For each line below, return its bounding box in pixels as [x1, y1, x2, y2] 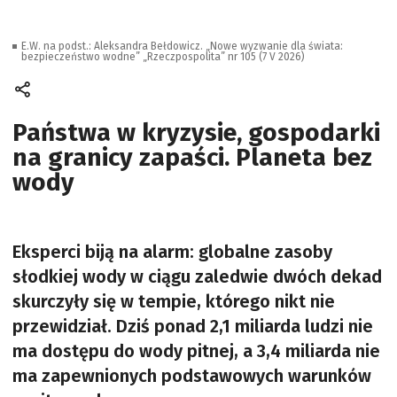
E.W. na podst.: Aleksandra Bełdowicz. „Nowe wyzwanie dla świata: [21, 40, 343, 52]
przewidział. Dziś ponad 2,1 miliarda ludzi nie [12, 315, 373, 337]
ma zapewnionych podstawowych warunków [12, 365, 371, 386]
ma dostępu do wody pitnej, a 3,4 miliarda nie [12, 340, 380, 362]
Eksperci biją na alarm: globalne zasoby [12, 241, 332, 262]
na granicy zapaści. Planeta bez [12, 143, 372, 172]
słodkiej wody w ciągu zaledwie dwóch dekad [12, 266, 382, 287]
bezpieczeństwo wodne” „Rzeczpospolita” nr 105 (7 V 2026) [21, 51, 305, 63]
